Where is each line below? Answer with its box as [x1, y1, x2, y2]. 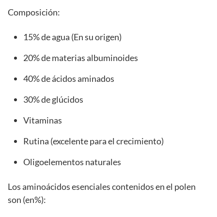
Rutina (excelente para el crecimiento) [23, 136, 164, 147]
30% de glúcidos [23, 94, 83, 105]
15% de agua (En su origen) [23, 31, 122, 43]
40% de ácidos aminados [23, 73, 114, 84]
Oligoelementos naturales [23, 156, 121, 168]
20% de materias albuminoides [23, 52, 138, 63]
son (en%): [8, 194, 46, 205]
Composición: [8, 7, 60, 18]
